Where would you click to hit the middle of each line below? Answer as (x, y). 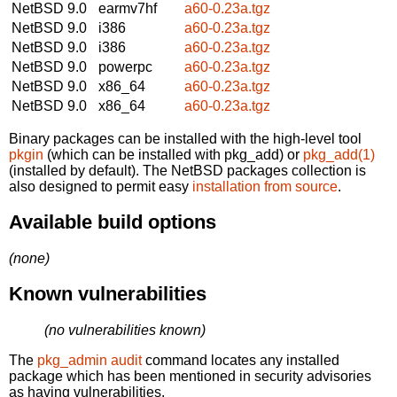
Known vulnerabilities (108, 294)
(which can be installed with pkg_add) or (173, 154)
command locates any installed (241, 360)
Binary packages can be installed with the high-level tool (185, 138)
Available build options (113, 222)
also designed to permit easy (101, 186)
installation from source (265, 186)
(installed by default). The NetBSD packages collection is (187, 170)
